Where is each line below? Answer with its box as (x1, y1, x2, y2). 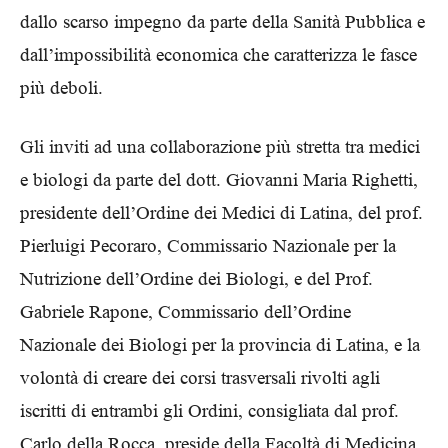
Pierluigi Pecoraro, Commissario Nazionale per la (20, 235, 396, 256)
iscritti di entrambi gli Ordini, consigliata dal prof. (20, 400, 399, 421)
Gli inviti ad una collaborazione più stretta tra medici (20, 136, 420, 157)
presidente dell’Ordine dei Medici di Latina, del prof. (20, 202, 423, 223)
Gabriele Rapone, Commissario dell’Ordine (20, 301, 351, 322)
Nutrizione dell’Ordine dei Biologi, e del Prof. (20, 268, 373, 289)
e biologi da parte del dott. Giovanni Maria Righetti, (20, 169, 418, 190)
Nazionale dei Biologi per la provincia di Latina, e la (20, 334, 420, 355)
